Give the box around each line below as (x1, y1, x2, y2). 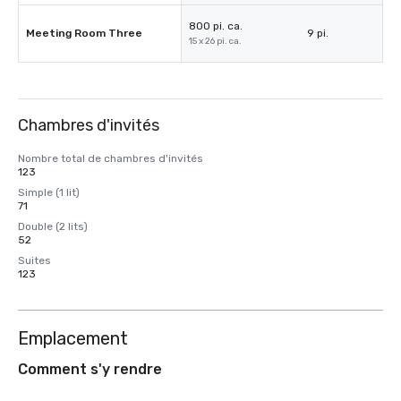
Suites (18, 254, 51, 267)
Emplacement (18, 328, 128, 349)
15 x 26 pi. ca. (189, 36, 242, 47)
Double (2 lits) (18, 220, 88, 233)
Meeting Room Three (26, 27, 142, 39)
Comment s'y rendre (18, 361, 162, 378)
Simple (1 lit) (18, 186, 80, 199)
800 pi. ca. (189, 20, 243, 32)
